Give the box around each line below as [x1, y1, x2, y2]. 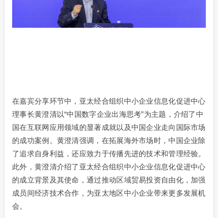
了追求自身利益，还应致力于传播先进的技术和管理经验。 [12, 149, 206, 158]
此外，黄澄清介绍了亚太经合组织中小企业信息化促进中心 [12, 163, 206, 171]
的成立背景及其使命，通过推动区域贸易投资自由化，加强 [12, 176, 206, 184]
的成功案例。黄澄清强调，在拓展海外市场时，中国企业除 [12, 136, 206, 145]
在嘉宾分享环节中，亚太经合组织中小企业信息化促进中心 [12, 97, 206, 106]
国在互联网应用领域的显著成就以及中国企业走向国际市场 [12, 123, 206, 132]
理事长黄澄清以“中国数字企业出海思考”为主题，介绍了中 [12, 110, 204, 119]
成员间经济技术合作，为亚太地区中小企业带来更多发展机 [12, 189, 206, 198]
